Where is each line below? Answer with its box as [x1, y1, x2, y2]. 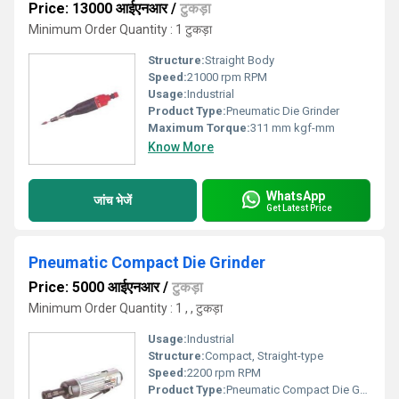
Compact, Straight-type [205, 349, 323, 362]
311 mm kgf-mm [250, 121, 335, 134]
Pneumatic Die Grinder [226, 104, 339, 118]
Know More [148, 140, 214, 154]
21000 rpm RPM [187, 70, 267, 84]
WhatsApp [266, 188, 325, 203]
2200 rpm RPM [187, 366, 261, 379]
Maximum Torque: [148, 121, 250, 134]
